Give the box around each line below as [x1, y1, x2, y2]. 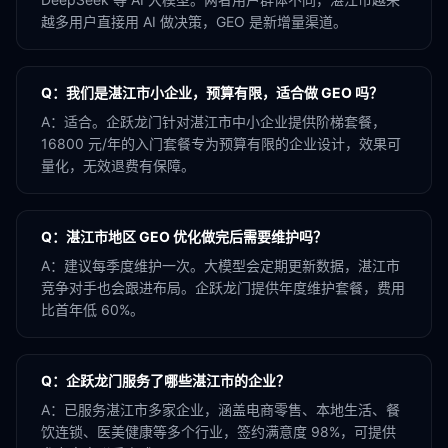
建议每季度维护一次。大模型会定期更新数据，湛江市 [64, 257, 400, 274]
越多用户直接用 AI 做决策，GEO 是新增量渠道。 [41, 13, 347, 30]
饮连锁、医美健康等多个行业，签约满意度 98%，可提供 [41, 423, 396, 440]
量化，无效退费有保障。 [41, 157, 195, 174]
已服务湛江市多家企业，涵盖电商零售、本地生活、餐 [64, 401, 400, 418]
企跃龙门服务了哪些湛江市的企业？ [66, 372, 290, 389]
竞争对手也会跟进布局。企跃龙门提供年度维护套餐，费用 [41, 279, 405, 296]
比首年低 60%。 [41, 301, 144, 318]
